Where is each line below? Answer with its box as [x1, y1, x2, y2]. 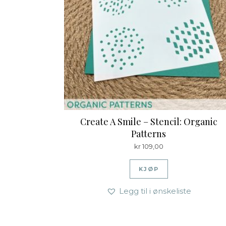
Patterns [131, 128, 166, 140]
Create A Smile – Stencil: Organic [80, 116, 217, 128]
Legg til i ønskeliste [119, 186, 191, 196]
